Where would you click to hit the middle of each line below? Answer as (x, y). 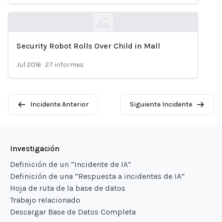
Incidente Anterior (59, 104)
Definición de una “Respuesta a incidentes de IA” (97, 176)
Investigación (35, 148)
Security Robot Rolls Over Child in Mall (88, 46)
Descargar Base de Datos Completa (73, 212)
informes (69, 65)
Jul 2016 (29, 65)
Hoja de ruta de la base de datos (68, 188)
